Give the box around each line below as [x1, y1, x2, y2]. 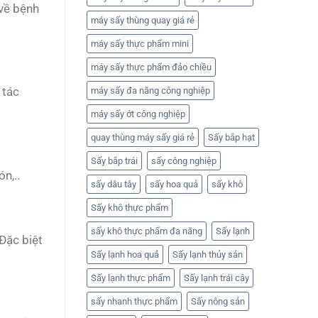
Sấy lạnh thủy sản [172, 249, 243, 261]
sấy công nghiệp [151, 155, 216, 167]
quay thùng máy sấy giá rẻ [91, 132, 194, 143]
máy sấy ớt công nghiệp [91, 109, 185, 120]
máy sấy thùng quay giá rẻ [91, 15, 194, 26]
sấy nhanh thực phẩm [91, 296, 177, 307]
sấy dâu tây [91, 179, 136, 190]
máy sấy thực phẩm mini [91, 38, 189, 50]
